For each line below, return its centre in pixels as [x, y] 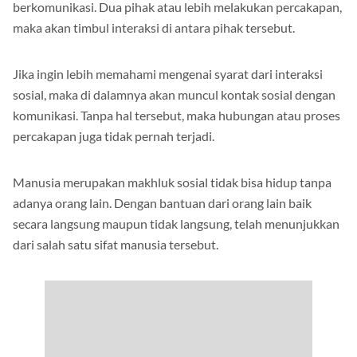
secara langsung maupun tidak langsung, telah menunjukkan [176, 224]
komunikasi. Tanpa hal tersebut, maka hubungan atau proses [177, 116]
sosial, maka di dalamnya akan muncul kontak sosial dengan [174, 95]
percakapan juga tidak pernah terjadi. [114, 136]
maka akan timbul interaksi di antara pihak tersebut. [154, 28]
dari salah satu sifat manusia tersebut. [116, 245]
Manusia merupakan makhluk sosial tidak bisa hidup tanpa [172, 182]
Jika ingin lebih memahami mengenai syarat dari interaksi [168, 74]
